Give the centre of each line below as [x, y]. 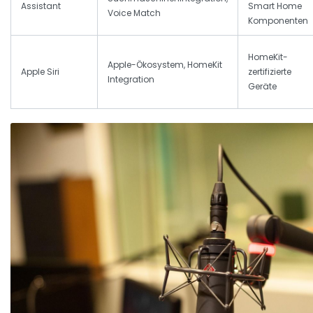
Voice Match [134, 13]
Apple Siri [40, 72]
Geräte [262, 86]
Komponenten [278, 21]
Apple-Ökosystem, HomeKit [165, 65]
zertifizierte [270, 72]
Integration [131, 79]
